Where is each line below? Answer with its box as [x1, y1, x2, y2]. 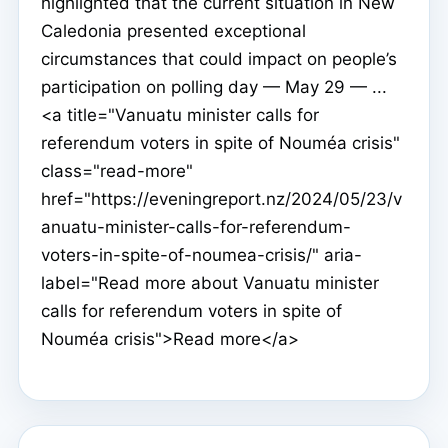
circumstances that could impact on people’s [41, 48, 397, 69]
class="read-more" [41, 160, 193, 181]
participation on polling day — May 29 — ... [41, 76, 387, 97]
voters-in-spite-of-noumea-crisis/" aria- [41, 244, 362, 265]
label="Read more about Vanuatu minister [41, 272, 379, 293]
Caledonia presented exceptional [41, 20, 306, 41]
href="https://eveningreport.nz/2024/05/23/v [41, 188, 402, 209]
